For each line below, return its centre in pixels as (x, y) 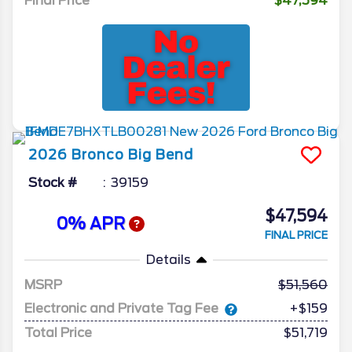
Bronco (98, 155)
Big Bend (161, 155)
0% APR (92, 224)
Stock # (53, 183)
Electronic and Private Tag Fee (121, 309)
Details (168, 260)
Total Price (58, 333)
